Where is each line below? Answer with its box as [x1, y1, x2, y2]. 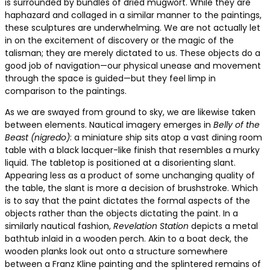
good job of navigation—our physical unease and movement [5, 59, 261, 72]
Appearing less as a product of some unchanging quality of [5, 169, 255, 181]
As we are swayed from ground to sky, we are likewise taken [5, 105, 256, 118]
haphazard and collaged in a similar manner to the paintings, [5, 8, 262, 21]
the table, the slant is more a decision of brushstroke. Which [5, 181, 258, 194]
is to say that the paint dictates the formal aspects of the [5, 194, 250, 207]
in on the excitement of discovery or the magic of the [5, 34, 234, 46]
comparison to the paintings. [5, 84, 127, 97]
